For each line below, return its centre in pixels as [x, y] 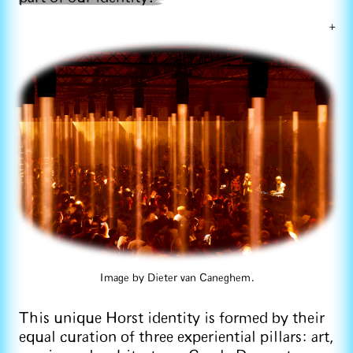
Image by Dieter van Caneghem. [176, 278]
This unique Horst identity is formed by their [172, 318]
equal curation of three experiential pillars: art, [176, 337]
